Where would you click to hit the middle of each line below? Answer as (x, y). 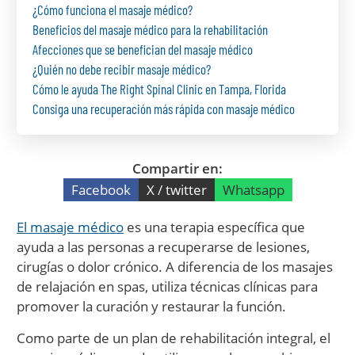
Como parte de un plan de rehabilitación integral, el (174, 338)
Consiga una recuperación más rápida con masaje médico (164, 109)
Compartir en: (177, 168)
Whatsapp (253, 190)
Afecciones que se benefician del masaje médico (143, 49)
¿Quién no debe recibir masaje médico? (122, 69)
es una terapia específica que (214, 227)
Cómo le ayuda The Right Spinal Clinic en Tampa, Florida (159, 89)
